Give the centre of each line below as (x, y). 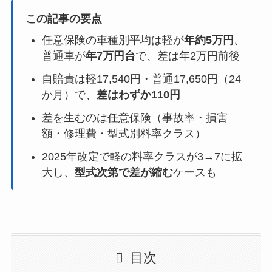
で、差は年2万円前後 (187, 56)
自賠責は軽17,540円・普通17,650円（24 (141, 79)
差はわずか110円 (138, 94)
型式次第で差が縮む (124, 172)
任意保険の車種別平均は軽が (113, 40)
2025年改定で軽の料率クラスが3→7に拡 (142, 156)
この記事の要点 (63, 19)
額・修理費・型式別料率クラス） (124, 133)
